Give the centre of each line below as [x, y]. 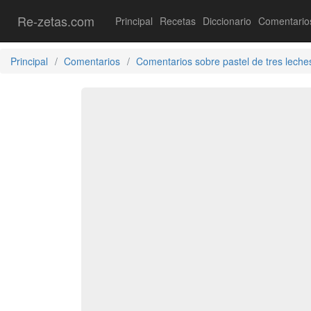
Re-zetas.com [56, 21]
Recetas [178, 21]
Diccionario [227, 21]
